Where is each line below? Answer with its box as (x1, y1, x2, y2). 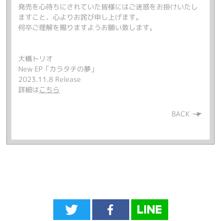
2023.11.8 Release (18, 74, 81, 84)
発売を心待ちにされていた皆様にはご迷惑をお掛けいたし (18, 1, 198, 11)
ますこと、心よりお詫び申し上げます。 (18, 12, 143, 22)
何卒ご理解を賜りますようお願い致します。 (18, 22, 156, 32)
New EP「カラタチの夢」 (18, 64, 98, 74)
